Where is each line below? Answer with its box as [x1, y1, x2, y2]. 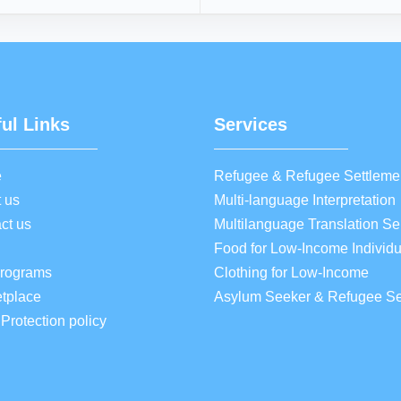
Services [214, 115, 287, 135]
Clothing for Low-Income [214, 265, 369, 281]
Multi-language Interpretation [214, 192, 396, 209]
